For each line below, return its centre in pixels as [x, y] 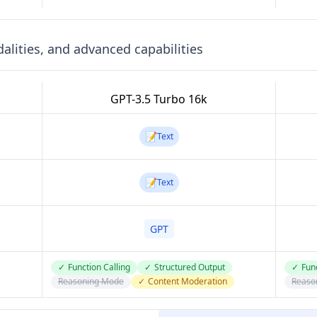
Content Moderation [188, 281]
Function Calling [99, 267]
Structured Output [190, 267]
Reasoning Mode [91, 281]
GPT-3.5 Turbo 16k [159, 99]
